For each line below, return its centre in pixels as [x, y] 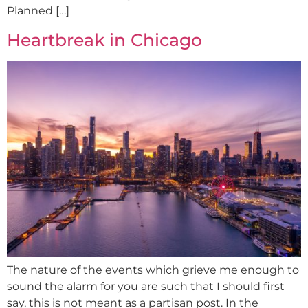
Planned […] [38, 11]
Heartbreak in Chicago [104, 40]
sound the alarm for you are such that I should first [146, 286]
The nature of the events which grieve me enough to [153, 269]
